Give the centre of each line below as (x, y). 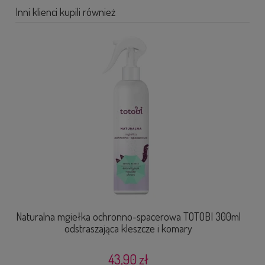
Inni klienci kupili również (65, 12)
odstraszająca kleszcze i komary (128, 228)
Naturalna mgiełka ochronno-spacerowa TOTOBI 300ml (128, 216)
